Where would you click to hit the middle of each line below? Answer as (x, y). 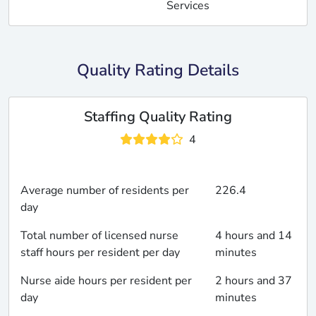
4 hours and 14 (253, 236)
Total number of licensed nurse (99, 236)
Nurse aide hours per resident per (106, 281)
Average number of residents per (105, 191)
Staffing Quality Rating (158, 117)
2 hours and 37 (253, 281)
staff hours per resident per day (100, 253)
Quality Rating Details (158, 70)
